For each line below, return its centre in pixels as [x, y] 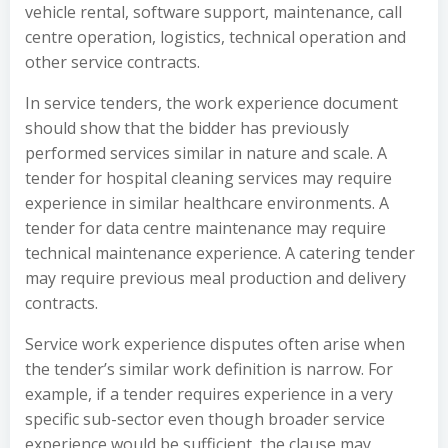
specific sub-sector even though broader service [205, 419]
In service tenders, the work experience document [211, 103]
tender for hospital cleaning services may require [208, 178]
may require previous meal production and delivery [215, 278]
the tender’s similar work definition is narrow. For [209, 369]
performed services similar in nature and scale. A [206, 153]
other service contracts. [112, 62]
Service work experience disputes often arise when [215, 344]
